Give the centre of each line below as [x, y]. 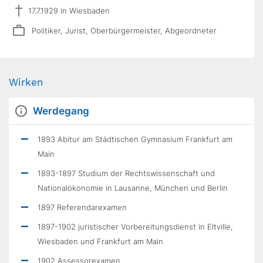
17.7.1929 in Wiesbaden [69, 10]
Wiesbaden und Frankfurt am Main [100, 241]
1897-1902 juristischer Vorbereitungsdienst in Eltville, [135, 227]
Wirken [26, 82]
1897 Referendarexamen [82, 207]
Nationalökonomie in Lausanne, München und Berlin [133, 188]
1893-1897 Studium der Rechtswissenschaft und [126, 173]
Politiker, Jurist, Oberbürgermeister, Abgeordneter [124, 30]
